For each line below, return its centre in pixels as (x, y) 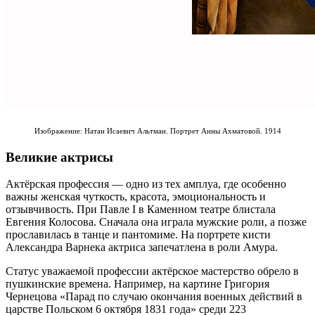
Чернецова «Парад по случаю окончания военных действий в (154, 297)
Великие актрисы (59, 157)
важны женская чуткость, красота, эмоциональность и (136, 197)
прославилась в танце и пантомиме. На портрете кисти (138, 235)
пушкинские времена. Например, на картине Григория (137, 284)
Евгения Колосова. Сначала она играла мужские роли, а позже (156, 222)
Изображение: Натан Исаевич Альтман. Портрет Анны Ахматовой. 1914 (157, 131)
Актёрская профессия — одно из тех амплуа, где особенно (146, 184)
